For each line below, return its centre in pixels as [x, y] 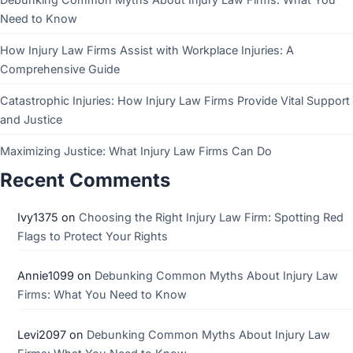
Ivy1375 [37, 217]
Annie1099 [45, 276]
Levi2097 [41, 335]
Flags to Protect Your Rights [92, 236]
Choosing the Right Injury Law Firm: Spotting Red [211, 217]
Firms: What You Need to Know [102, 295]
